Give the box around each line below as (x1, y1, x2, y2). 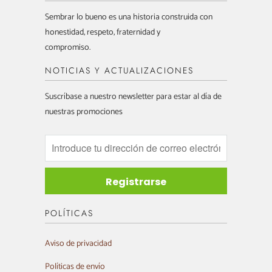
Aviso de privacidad (45, 236, 112, 251)
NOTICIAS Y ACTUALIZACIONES (45, 64, 194, 76)
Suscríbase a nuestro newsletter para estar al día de (45, 89, 222, 104)
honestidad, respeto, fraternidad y (45, 25, 160, 39)
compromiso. (45, 40, 90, 55)
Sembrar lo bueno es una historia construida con (45, 10, 212, 24)
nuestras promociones (45, 104, 123, 119)
